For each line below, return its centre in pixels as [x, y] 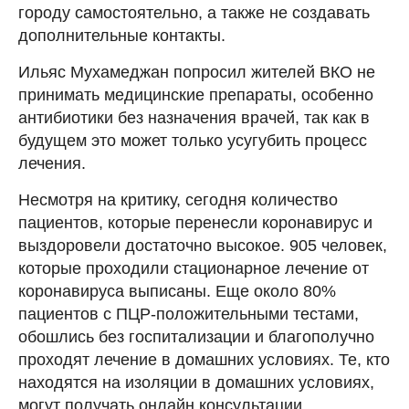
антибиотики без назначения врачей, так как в [194, 118]
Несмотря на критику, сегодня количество [178, 200]
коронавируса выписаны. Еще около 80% [177, 291]
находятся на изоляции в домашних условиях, [196, 383]
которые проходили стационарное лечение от [194, 268]
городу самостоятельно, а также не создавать [194, 13]
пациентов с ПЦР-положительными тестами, [189, 314]
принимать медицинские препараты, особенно [196, 95]
